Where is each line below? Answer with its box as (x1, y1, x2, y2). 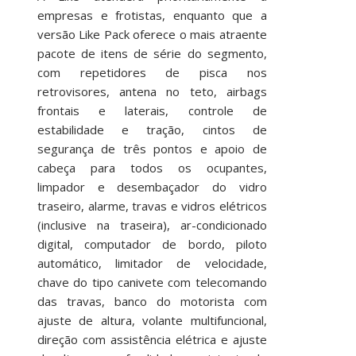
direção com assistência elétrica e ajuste (37, 331, 267, 347)
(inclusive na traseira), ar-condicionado (37, 217, 267, 233)
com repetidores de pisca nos (37, 64, 267, 80)
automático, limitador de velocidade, (37, 255, 267, 271)
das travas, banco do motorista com (37, 293, 267, 309)
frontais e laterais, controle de (37, 103, 267, 118)
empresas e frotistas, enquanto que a (37, 7, 267, 23)
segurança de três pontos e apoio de (37, 141, 267, 157)
